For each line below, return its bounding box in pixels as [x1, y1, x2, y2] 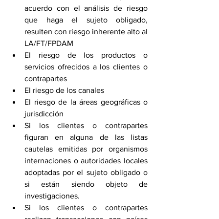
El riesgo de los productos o [24, 51, 148, 60]
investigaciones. [24, 192, 80, 200]
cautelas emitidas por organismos [24, 145, 148, 153]
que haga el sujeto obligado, [24, 16, 148, 24]
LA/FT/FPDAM [24, 39, 73, 48]
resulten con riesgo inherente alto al [24, 27, 148, 36]
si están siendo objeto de [24, 180, 148, 189]
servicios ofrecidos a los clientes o [24, 63, 148, 71]
